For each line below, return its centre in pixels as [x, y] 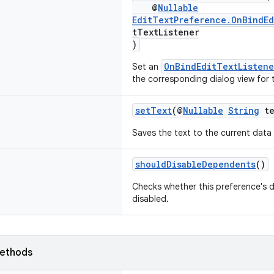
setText [154, 110]
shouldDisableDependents [195, 164]
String [244, 110]
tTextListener [166, 32]
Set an [146, 67]
